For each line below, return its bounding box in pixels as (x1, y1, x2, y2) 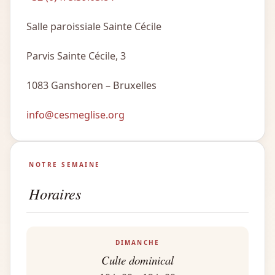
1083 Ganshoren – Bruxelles (26, 79, 157, 93)
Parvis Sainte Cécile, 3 (26, 49, 126, 63)
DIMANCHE (115, 238, 160, 247)
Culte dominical (101, 252, 174, 268)
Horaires (29, 184, 81, 204)
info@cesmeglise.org (26, 108, 125, 122)
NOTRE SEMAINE (29, 160, 101, 169)
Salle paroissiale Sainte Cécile (26, 20, 161, 34)
